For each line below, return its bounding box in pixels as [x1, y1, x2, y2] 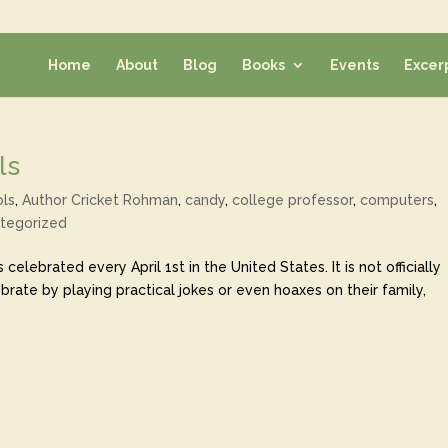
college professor [232, 192, 353, 208]
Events [330, 56, 379, 73]
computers [360, 192, 434, 208]
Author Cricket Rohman [22, 192, 178, 208]
